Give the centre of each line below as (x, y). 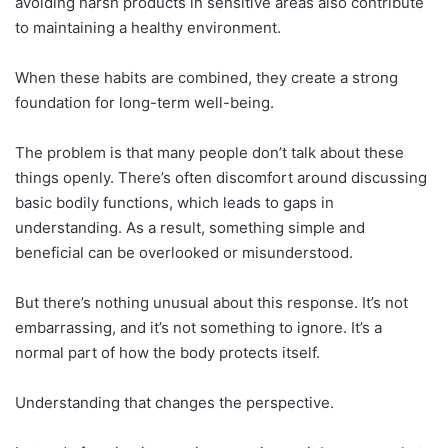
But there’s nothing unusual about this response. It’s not (211, 303)
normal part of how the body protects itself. (167, 353)
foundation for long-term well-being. (144, 103)
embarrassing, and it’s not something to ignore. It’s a (198, 328)
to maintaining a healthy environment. (148, 28)
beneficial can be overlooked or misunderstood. (184, 253)
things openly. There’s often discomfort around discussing (221, 178)
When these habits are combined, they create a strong (206, 78)
